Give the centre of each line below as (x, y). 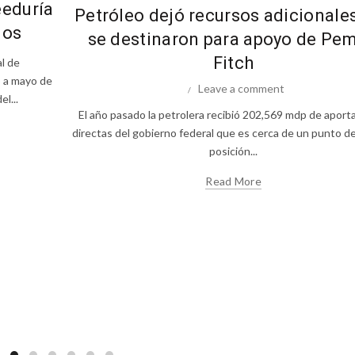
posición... (234, 151)
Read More (233, 181)
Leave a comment (242, 88)
